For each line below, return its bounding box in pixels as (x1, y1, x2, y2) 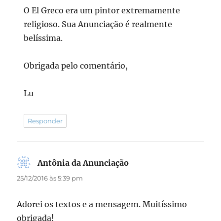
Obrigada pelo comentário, (24, 61, 128, 71)
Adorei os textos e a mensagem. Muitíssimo (17, 199, 187, 210)
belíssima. (24, 33, 63, 43)
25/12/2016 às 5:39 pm (17, 174, 83, 183)
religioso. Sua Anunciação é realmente (24, 19, 173, 30)
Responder (28, 117, 63, 125)
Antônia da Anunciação (37, 158, 129, 168)
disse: (129, 158, 152, 168)
